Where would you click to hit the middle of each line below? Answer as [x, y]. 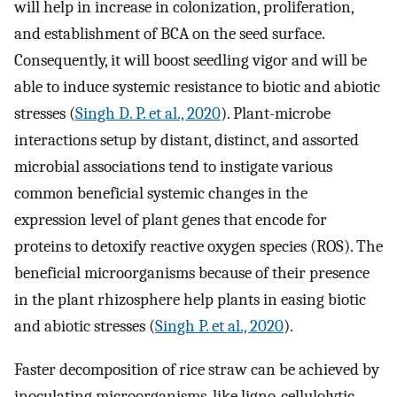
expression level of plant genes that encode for [171, 220]
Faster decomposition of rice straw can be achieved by [197, 369]
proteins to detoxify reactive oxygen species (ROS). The [198, 247]
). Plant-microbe [276, 114]
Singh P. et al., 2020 [219, 327]
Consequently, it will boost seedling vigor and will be [191, 61]
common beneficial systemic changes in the [161, 194]
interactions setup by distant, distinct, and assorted [187, 140]
